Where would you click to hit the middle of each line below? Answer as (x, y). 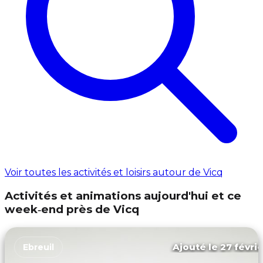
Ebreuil (38, 247)
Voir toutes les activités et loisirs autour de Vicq (114, 173)
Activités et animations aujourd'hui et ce (123, 195)
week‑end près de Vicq (72, 209)
